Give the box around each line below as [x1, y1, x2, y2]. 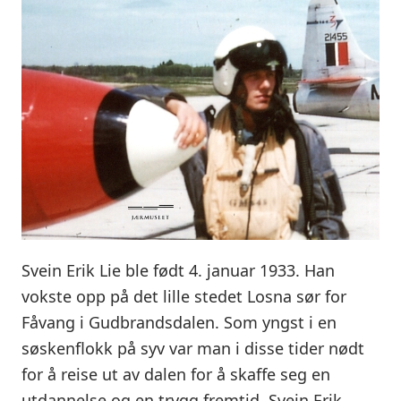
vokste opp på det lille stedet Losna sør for [21, 286, 346, 308]
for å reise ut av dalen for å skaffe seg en [21, 363, 330, 386]
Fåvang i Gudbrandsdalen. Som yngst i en [21, 311, 337, 334]
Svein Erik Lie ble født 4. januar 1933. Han [21, 260, 335, 282]
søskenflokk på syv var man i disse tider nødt [21, 337, 364, 360]
